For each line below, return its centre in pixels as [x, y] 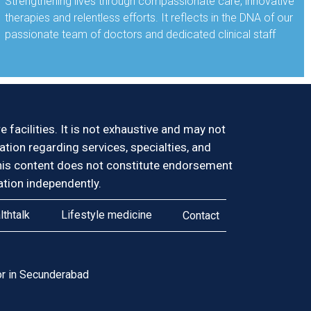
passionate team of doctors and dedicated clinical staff [140, 35]
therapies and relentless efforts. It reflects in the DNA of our [149, 18]
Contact [201, 215]
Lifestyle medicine [106, 215]
